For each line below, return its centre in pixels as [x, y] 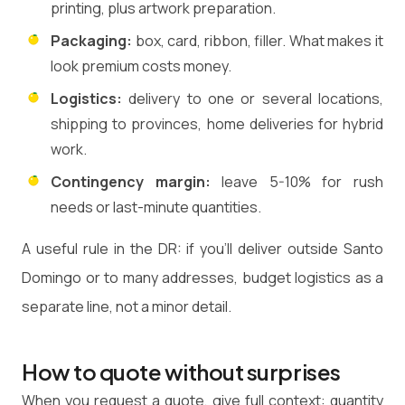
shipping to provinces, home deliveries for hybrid [217, 124]
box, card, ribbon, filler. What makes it [258, 41]
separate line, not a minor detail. [127, 307]
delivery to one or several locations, [253, 99]
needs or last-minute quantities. [156, 207]
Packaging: [91, 41]
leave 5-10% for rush [297, 182]
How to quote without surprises [181, 372]
